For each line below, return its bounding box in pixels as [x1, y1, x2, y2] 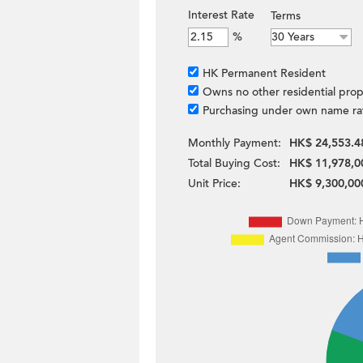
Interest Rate [188, 7, 254, 23]
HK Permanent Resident [203, 66, 326, 81]
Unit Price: [188, 176, 241, 191]
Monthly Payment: [188, 135, 281, 151]
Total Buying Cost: [188, 156, 280, 171]
